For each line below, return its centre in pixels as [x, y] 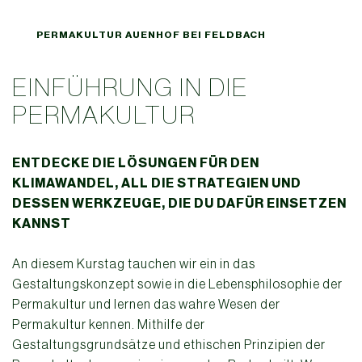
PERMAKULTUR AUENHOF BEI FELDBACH [151, 35]
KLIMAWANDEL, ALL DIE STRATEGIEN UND [157, 183]
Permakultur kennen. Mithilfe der [109, 324]
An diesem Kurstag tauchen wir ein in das [134, 264]
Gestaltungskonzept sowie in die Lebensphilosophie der [177, 284]
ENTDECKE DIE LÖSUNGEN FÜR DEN [136, 163]
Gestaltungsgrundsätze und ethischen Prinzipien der [169, 345]
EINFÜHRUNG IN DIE [130, 88]
